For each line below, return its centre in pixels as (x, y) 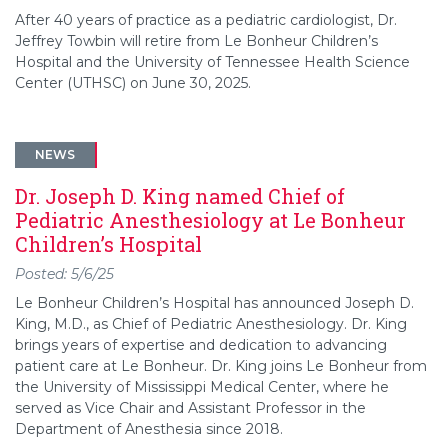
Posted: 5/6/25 (64, 273)
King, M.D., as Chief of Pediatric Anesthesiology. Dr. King (211, 323)
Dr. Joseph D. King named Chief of (180, 195)
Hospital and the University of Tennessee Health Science (212, 61)
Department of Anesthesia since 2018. (149, 428)
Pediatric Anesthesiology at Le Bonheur (210, 219)
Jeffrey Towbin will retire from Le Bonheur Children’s (196, 40)
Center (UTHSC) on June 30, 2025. (133, 82)
